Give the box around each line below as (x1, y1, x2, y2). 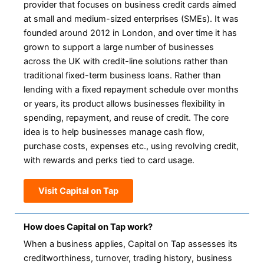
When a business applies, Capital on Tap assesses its (24, 239, 237, 250)
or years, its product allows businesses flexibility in (24, 98, 225, 110)
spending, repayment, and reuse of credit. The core (24, 113, 229, 124)
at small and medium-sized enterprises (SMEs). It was (24, 14, 239, 25)
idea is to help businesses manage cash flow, (24, 127, 204, 138)
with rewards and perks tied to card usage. (24, 155, 194, 166)
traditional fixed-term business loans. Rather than (24, 70, 221, 81)
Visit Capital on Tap (38, 186, 118, 197)
